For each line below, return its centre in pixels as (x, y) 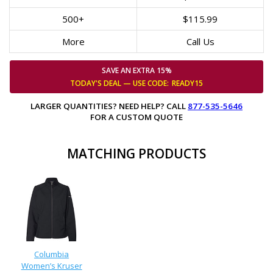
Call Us (200, 41)
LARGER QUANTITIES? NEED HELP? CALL (109, 106)
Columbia (52, 254)
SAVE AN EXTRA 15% (136, 70)
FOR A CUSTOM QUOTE (136, 117)
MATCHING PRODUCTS (136, 154)
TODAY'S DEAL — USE (109, 83)
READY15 (187, 83)
